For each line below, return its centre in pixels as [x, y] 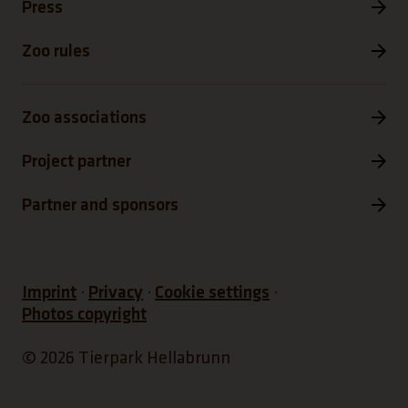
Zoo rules [56, 51]
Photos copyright [84, 314]
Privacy [116, 292]
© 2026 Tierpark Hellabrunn [126, 358]
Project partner [76, 161]
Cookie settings [212, 292]
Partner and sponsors [100, 205]
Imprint [49, 292]
